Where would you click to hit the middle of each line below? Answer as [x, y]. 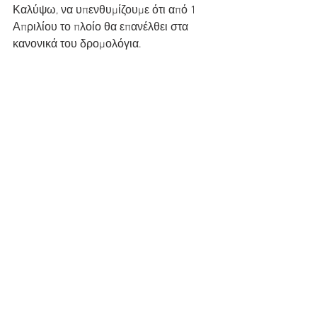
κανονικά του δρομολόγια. [77, 44]
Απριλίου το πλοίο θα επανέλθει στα [102, 27]
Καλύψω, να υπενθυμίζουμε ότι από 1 [106, 10]
